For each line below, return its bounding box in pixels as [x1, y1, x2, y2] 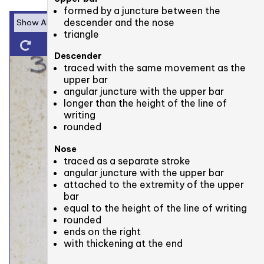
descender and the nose [64, 16, 175, 29]
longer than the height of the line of [64, 97, 227, 110]
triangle [64, 28, 100, 41]
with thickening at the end [64, 237, 183, 249]
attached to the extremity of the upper [64, 178, 245, 190]
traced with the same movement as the [64, 62, 246, 74]
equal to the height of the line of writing [64, 202, 247, 214]
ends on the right [64, 225, 141, 237]
